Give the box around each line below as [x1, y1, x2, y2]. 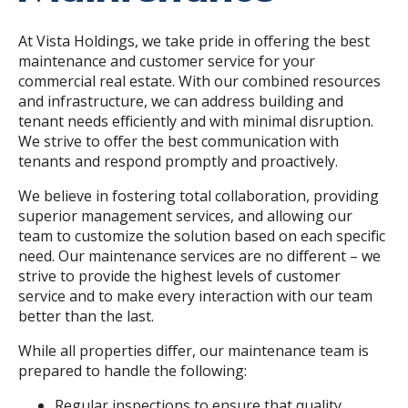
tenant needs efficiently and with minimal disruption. [18, 110, 373, 131]
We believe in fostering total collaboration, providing [18, 185, 379, 206]
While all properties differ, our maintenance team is [18, 340, 369, 361]
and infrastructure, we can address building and [18, 90, 343, 111]
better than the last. [18, 305, 154, 326]
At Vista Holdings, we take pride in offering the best [18, 30, 370, 51]
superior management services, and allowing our [18, 205, 352, 226]
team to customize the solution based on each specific [18, 225, 385, 246]
